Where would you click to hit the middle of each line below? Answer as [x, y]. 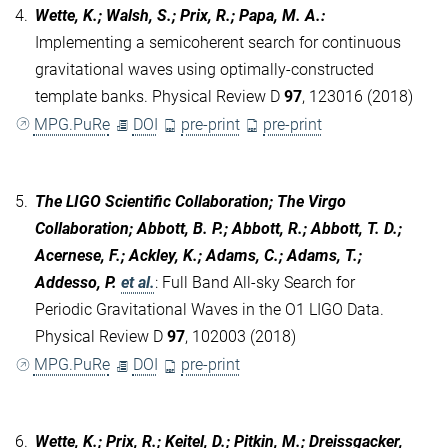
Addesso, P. [76, 283]
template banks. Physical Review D [159, 96]
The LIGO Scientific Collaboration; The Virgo [190, 202]
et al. [138, 283]
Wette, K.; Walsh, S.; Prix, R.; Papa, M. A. [178, 15]
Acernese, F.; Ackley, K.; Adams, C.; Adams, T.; [198, 256]
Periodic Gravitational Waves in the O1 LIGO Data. [209, 310]
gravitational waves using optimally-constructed [204, 69]
